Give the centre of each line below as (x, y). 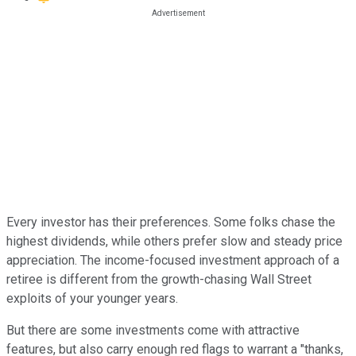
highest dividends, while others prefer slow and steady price (174, 241)
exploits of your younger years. (92, 298)
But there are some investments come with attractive (153, 330)
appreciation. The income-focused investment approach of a (173, 260)
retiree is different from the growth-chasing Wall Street (159, 279)
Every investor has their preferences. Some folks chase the (171, 222)
